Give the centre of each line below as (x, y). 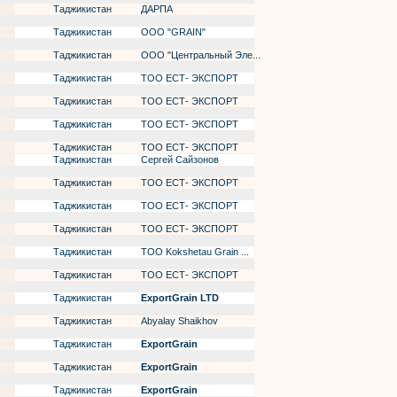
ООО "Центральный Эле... (199, 55)
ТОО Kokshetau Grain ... (194, 252)
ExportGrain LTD (180, 298)
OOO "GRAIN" (172, 32)
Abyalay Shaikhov (178, 321)
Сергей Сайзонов (179, 160)
